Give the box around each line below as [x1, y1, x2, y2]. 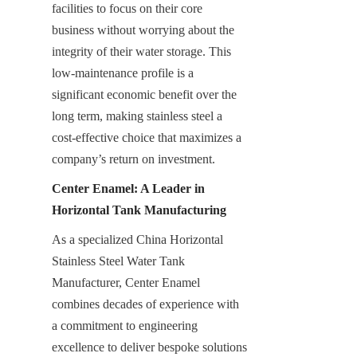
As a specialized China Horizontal [52, 232, 223, 246]
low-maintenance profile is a [52, 65, 194, 80]
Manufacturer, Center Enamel [52, 275, 200, 289]
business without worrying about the [52, 22, 234, 37]
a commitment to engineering [52, 318, 198, 332]
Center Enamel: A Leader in [52, 181, 205, 195]
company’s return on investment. [52, 151, 215, 166]
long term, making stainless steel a [52, 108, 222, 123]
